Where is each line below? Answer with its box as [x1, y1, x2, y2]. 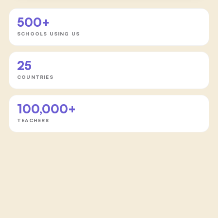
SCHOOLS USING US [17, 30, 80, 36]
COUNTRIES [17, 73, 54, 80]
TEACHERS [17, 117, 50, 123]
